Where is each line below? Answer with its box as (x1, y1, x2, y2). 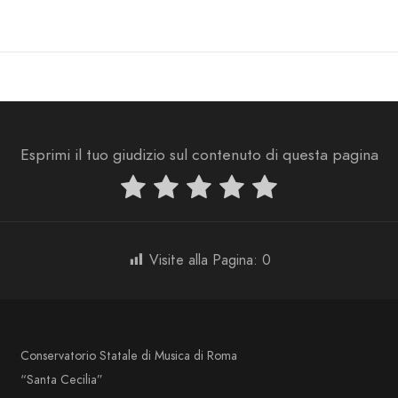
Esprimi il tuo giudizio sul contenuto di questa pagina (20, 144, 378, 166)
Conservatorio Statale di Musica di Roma (20, 346, 238, 364)
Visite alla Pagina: (149, 250, 258, 270)
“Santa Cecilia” (20, 370, 104, 388)
